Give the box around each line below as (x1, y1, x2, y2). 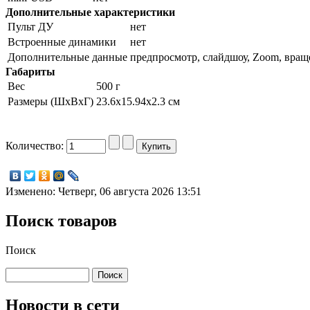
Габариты (6, 66, 55, 78)
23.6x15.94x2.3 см (96, 95, 180, 108)
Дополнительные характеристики (6, 6, 175, 19)
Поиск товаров (6, 212, 117, 230)
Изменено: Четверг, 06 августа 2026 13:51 (6, 185, 201, 198)
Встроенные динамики (8, 36, 116, 48)
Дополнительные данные (8, 51, 127, 64)
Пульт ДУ (8, 21, 53, 33)
